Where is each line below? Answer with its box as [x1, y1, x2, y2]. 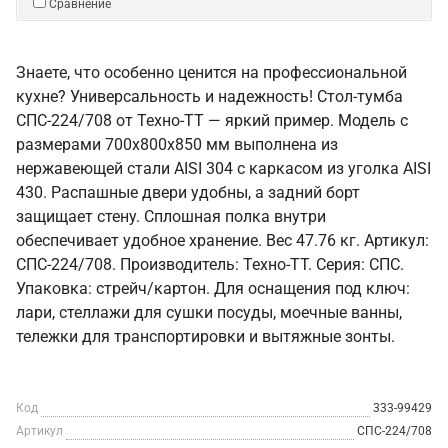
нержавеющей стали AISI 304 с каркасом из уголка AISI [16, 159, 431, 178]
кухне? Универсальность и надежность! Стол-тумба [16, 87, 403, 106]
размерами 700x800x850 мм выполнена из [16, 135, 338, 154]
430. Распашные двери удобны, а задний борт [16, 183, 360, 202]
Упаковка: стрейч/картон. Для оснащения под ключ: [16, 279, 410, 298]
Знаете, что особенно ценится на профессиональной [16, 63, 407, 82]
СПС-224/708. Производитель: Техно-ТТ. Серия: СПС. [16, 255, 404, 274]
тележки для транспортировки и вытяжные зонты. [16, 327, 395, 346]
